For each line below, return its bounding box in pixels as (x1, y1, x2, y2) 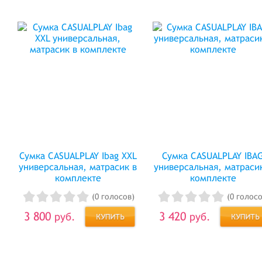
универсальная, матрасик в (19, 161, 137, 173)
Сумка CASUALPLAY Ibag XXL (19, 150, 137, 161)
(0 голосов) (91, 192, 135, 202)
